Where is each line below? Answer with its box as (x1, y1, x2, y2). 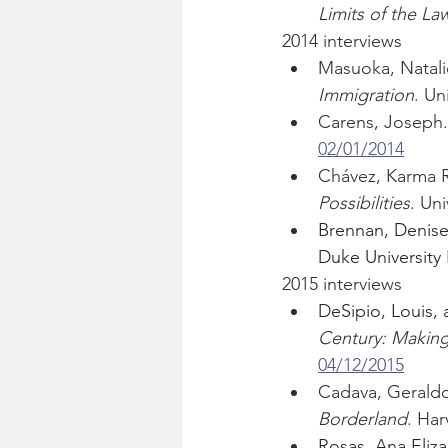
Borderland (318, 408, 407, 431)
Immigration (318, 84, 414, 107)
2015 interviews (282, 273, 402, 296)
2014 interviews (282, 30, 402, 53)
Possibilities (318, 192, 410, 215)
